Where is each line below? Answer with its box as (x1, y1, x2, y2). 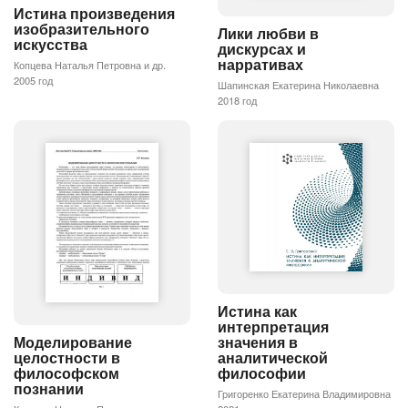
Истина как (218, 301, 297, 322)
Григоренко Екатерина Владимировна (218, 386, 391, 402)
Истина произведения (14, 3, 175, 25)
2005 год (14, 73, 53, 88)
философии (218, 362, 306, 384)
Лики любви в (218, 23, 319, 45)
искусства (14, 34, 87, 56)
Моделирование (14, 331, 132, 352)
